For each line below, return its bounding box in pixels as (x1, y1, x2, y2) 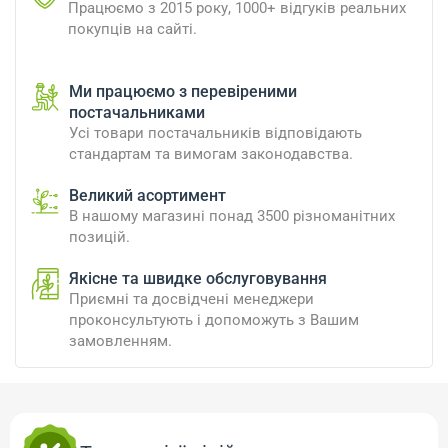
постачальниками (69, 103, 205, 123)
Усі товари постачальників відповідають (69, 124, 362, 143)
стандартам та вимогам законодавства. (69, 145, 353, 164)
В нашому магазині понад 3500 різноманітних (69, 207, 395, 226)
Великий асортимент (69, 186, 226, 206)
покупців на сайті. (68, 20, 197, 39)
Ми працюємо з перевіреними (69, 82, 297, 102)
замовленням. (69, 332, 172, 351)
